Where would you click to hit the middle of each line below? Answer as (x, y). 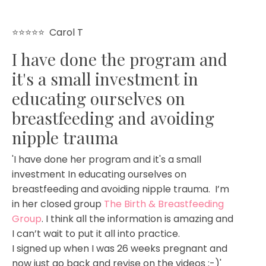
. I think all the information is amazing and (137, 218)
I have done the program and (120, 59)
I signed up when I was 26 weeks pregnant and (120, 248)
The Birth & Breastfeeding (164, 204)
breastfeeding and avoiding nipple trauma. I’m (121, 189)
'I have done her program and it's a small (107, 159)
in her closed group (58, 204)
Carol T (66, 32)
